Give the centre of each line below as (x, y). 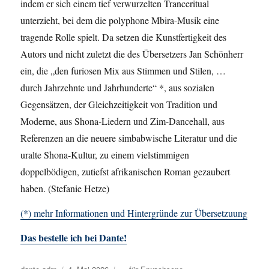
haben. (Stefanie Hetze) (65, 188)
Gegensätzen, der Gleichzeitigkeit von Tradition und (119, 104)
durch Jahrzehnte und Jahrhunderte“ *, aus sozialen (118, 87)
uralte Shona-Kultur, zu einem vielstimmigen (105, 154)
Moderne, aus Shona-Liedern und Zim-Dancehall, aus (123, 121)
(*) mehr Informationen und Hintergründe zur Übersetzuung (134, 213)
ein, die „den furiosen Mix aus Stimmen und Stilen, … (123, 70)
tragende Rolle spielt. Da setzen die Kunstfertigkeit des (124, 37)
